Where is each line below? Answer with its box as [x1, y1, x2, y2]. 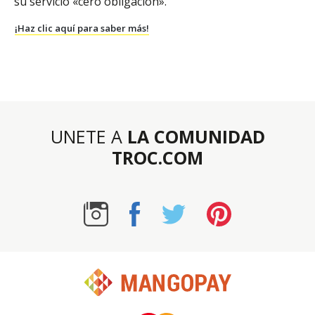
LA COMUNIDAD [127, 124, 265, 148]
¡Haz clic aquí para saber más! [15, 21, 149, 34]
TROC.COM [112, 145, 203, 169]
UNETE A [50, 124, 127, 148]
